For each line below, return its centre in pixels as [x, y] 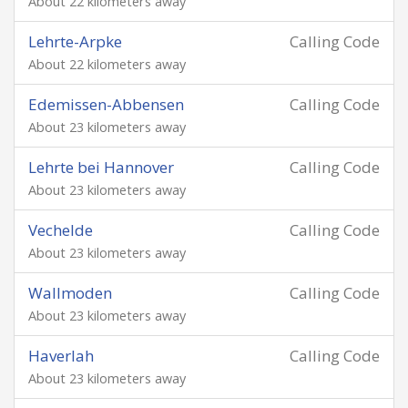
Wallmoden [70, 293]
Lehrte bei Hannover [101, 167]
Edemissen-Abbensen [106, 104]
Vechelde [61, 230]
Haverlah [61, 356]
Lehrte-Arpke [75, 41]
